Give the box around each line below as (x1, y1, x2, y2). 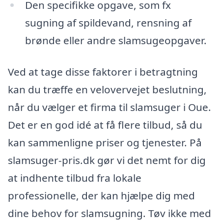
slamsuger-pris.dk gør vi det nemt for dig (8, 153, 206, 167)
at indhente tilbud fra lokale (8, 170, 141, 185)
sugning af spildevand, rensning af (25, 16, 192, 30)
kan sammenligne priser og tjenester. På (8, 135, 202, 149)
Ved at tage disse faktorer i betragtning (8, 64, 198, 79)
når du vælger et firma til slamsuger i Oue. (8, 100, 211, 114)
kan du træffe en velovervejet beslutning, (8, 82, 207, 96)
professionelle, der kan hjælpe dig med (8, 188, 195, 202)
